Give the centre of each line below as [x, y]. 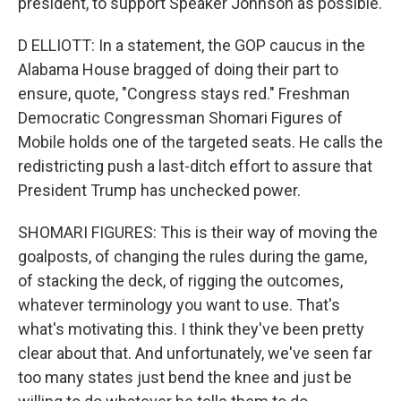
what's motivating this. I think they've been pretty [191, 329]
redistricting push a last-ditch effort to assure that [195, 166]
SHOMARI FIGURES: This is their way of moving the [198, 232]
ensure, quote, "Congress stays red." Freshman [184, 94]
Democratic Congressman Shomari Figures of [180, 118]
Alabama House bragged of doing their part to [178, 69]
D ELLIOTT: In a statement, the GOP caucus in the [192, 45]
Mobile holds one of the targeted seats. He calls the [200, 142]
